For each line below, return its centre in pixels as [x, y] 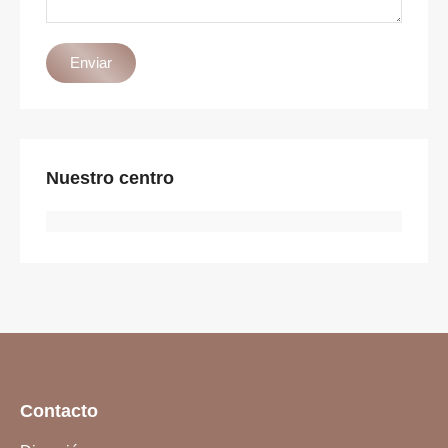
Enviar [91, 62]
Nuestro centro [110, 177]
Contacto [59, 410]
